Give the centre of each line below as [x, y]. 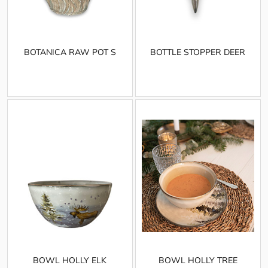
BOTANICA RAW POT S [70, 52]
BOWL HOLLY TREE [198, 261]
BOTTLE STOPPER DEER [198, 52]
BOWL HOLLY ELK [70, 261]
